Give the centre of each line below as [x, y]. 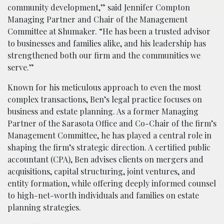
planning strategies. [44, 207]
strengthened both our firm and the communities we [104, 55]
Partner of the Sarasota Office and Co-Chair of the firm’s [112, 123]
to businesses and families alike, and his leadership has [107, 43]
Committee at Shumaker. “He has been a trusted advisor [109, 31]
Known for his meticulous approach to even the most [104, 87]
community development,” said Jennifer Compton [99, 7]
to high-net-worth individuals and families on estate [103, 195]
